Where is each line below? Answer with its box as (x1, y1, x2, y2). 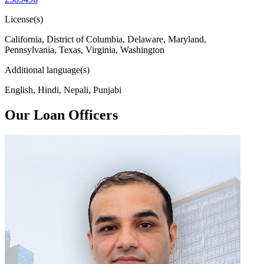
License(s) (5, 14, 43, 24)
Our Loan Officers (5, 107, 118, 123)
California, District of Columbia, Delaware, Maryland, (5, 34, 206, 44)
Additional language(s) (5, 64, 90, 75)
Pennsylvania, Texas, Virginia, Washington (5, 44, 164, 55)
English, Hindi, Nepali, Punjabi (5, 84, 121, 95)
